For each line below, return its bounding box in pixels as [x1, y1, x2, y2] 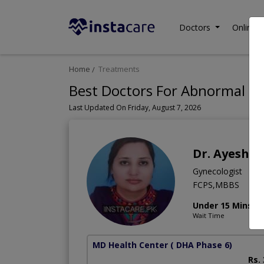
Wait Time [193, 211, 225, 220]
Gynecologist [193, 166, 242, 177]
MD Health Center [93, 239, 168, 251]
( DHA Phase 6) [170, 239, 232, 251]
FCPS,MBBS [193, 179, 239, 191]
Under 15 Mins [193, 200, 252, 212]
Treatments [98, 64, 140, 75]
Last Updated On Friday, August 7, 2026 [69, 103, 201, 113]
